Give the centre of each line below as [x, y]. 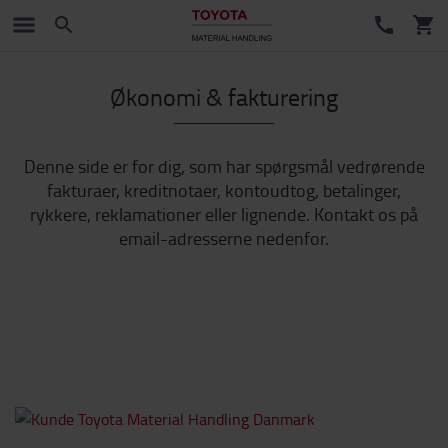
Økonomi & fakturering [224, 96]
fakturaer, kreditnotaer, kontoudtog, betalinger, [224, 190]
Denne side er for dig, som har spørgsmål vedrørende [224, 166]
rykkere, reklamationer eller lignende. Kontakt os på [224, 214]
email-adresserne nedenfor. [224, 238]
